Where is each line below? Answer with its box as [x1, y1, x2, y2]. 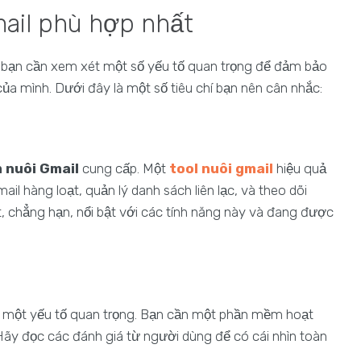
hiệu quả [273, 160, 326, 176]
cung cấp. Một [79, 160, 169, 176]
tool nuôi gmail [169, 160, 273, 176]
